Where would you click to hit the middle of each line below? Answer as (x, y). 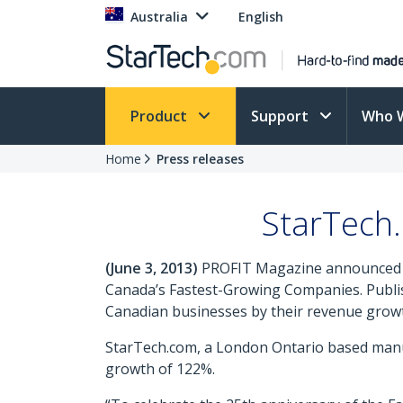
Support (282, 116)
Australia (159, 17)
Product (161, 116)
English (261, 17)
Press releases (200, 159)
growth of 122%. (160, 369)
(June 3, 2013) (152, 268)
